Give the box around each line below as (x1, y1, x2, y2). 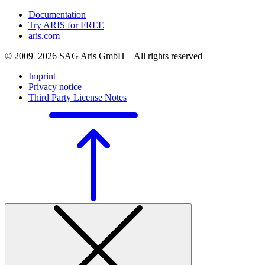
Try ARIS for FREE (28, 20, 104, 31)
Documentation (28, 9, 86, 20)
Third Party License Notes (28, 92, 127, 103)
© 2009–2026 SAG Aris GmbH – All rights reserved (5, 51, 202, 62)
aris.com (28, 31, 60, 41)
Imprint (28, 71, 56, 82)
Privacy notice (28, 82, 82, 92)
